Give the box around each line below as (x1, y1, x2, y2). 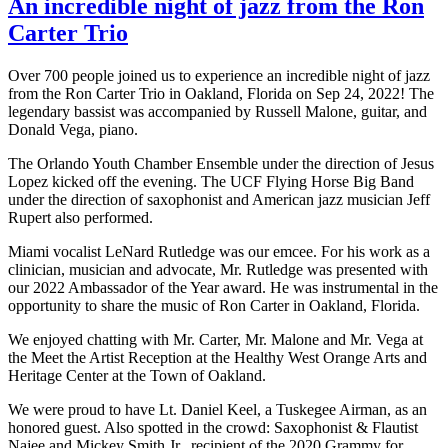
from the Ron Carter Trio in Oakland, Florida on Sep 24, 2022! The (8, 84, 434, 102)
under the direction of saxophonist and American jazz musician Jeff (8, 190, 430, 208)
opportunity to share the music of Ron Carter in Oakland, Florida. (8, 296, 420, 314)
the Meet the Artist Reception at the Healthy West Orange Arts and (8, 348, 427, 366)
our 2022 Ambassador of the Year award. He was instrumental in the (8, 278, 438, 296)
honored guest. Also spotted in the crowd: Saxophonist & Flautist (8, 418, 418, 436)
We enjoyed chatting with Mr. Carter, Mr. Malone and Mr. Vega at (8, 330, 423, 348)
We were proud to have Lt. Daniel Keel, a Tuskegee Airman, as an (8, 400, 427, 418)
